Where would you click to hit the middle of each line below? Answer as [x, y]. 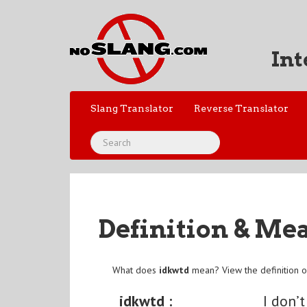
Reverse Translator [241, 108]
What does [136, 270]
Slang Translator [132, 108]
